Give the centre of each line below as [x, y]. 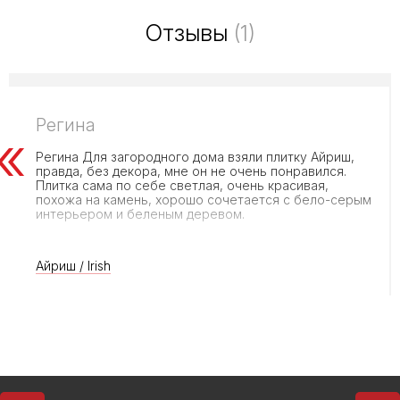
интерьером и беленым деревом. [140, 214]
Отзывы [189, 33]
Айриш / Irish [73, 266]
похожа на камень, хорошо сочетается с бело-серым [204, 200]
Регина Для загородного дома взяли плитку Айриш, [195, 157]
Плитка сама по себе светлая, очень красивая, [182, 185]
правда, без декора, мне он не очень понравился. [191, 171]
